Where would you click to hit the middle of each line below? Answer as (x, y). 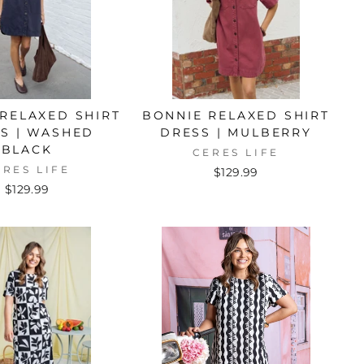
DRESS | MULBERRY (236, 133)
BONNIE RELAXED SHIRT (236, 116)
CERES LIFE (236, 153)
